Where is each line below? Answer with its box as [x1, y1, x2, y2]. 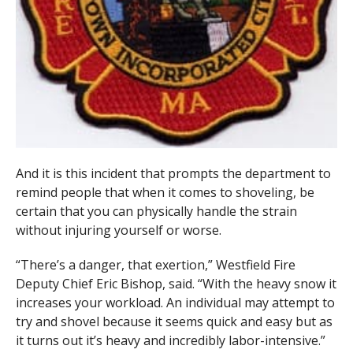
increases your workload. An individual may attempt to [15, 294, 335, 312]
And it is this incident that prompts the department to [15, 165, 331, 183]
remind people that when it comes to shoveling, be [15, 184, 314, 202]
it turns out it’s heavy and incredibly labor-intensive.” [15, 332, 325, 350]
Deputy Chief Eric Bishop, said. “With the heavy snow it [15, 275, 336, 293]
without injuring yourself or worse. [15, 221, 221, 240]
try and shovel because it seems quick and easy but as [15, 313, 333, 331]
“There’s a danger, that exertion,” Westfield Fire [15, 256, 295, 274]
